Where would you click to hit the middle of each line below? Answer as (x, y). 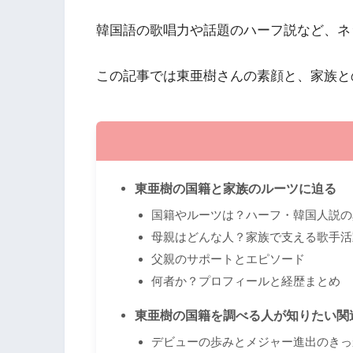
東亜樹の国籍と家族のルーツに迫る (235, 189)
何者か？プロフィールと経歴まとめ (245, 281)
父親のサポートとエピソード (228, 259)
